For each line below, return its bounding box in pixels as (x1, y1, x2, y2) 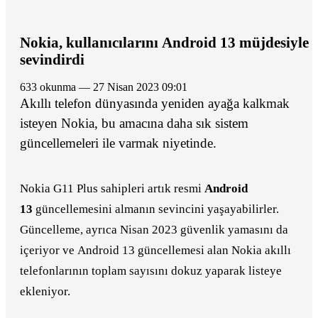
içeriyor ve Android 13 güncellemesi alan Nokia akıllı (20, 243, 291, 257)
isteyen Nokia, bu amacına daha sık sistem (20, 115, 248, 131)
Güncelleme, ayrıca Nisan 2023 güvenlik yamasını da (20, 222, 288, 236)
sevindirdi (20, 51, 84, 68)
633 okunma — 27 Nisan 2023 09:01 (93, 80, 187, 93)
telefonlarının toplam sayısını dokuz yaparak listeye (20, 263, 282, 278)
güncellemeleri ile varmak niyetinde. (20, 135, 216, 150)
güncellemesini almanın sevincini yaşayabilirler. (33, 202, 279, 216)
